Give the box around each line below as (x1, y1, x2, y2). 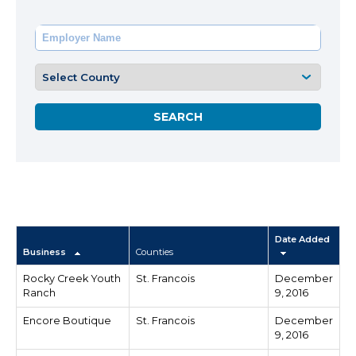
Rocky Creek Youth (23, 273, 121, 284)
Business (23, 246, 68, 257)
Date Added (275, 234, 330, 245)
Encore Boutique (23, 315, 111, 327)
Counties (136, 246, 173, 257)
